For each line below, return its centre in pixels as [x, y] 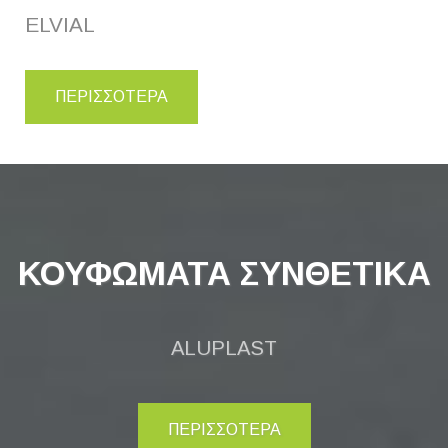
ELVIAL [60, 24]
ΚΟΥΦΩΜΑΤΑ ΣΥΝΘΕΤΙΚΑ [224, 273]
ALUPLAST [224, 347]
